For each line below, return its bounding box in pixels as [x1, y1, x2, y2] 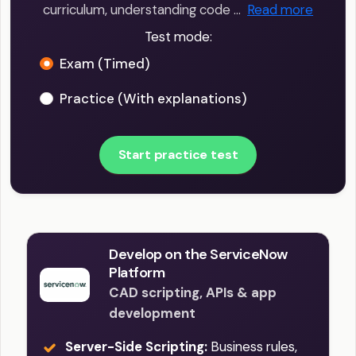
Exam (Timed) [60, 55, 150, 73]
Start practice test [118, 146, 238, 164]
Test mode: [144, 28, 212, 46]
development [109, 304, 195, 323]
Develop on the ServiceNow [109, 245, 288, 265]
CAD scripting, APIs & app [109, 284, 277, 302]
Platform [109, 263, 165, 283]
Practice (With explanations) [60, 90, 247, 108]
